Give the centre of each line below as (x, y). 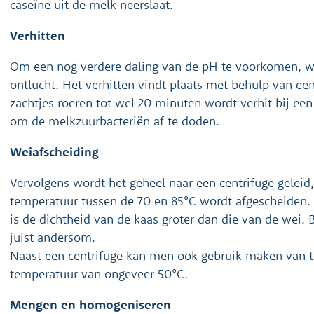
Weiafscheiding (54, 152)
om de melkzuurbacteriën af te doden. (115, 121)
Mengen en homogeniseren (90, 305)
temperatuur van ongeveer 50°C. (99, 274)
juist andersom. (53, 237)
